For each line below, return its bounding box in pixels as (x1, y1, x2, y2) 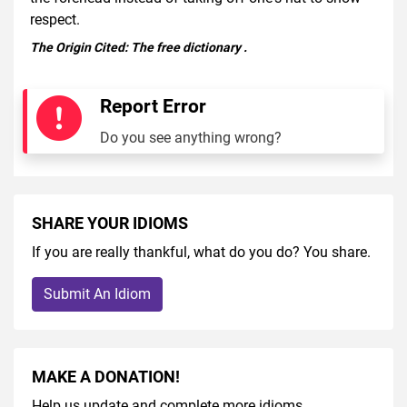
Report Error (100, 94, 206, 117)
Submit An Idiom (44, 284, 151, 303)
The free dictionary (131, 39, 241, 55)
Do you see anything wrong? (100, 128, 282, 146)
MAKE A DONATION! (32, 367, 180, 386)
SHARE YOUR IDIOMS (32, 213, 188, 233)
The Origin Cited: (30, 39, 131, 55)
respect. (30, 10, 80, 28)
